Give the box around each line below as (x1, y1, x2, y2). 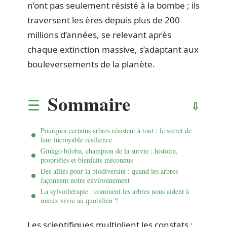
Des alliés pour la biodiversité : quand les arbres (41, 166, 178, 176)
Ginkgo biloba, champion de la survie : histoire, (41, 145, 178, 156)
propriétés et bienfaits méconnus (41, 155, 133, 165)
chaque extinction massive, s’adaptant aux (27, 44, 199, 55)
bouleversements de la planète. (27, 58, 155, 70)
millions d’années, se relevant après (27, 29, 171, 41)
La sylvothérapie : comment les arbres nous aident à (41, 186, 189, 196)
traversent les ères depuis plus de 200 (27, 14, 180, 26)
